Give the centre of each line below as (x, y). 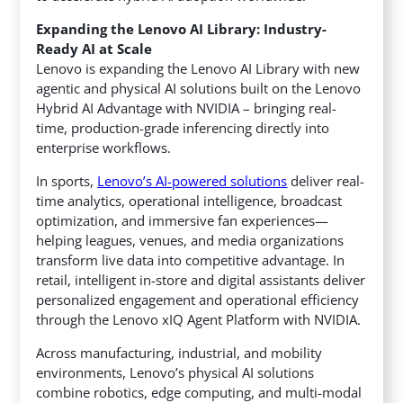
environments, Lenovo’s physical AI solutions (175, 373)
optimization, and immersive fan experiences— (183, 221)
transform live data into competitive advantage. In (191, 260)
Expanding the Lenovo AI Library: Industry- (182, 29)
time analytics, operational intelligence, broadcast (189, 201)
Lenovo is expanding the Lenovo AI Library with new (198, 69)
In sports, (67, 181)
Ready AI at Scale (98, 49)
